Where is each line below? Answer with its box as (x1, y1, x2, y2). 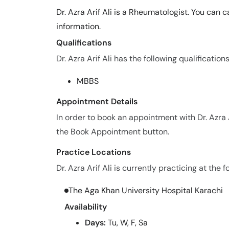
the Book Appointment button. (56, 126, 169, 137)
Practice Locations (56, 147, 131, 157)
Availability (64, 201, 107, 212)
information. (56, 21, 101, 32)
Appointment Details (56, 96, 138, 107)
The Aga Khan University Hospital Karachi (68, 185, 223, 196)
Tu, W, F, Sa (108, 217, 148, 228)
